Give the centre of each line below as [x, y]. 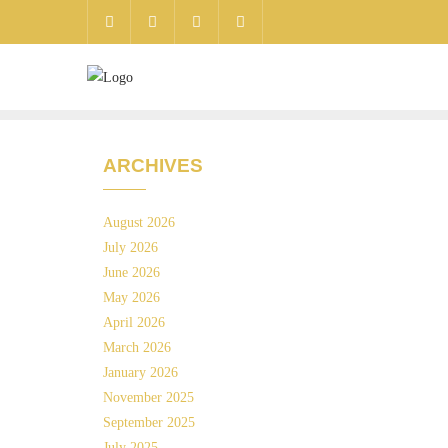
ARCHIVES [153, 165]
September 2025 [149, 422]
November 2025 [148, 397]
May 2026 [131, 297]
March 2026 [137, 347]
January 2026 [140, 372]
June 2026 [131, 272]
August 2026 [139, 222]
